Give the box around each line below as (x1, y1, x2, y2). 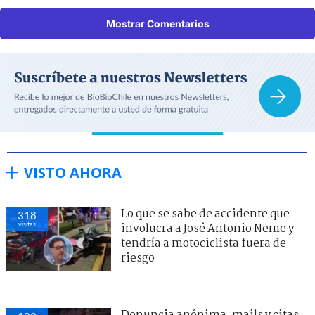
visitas (18, 219, 36, 228)
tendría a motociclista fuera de (121, 234, 286, 252)
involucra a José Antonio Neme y (121, 219, 294, 238)
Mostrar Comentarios (105, 18, 210, 30)
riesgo (121, 249, 155, 267)
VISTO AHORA (24, 162, 122, 182)
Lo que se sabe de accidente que (121, 205, 290, 223)
